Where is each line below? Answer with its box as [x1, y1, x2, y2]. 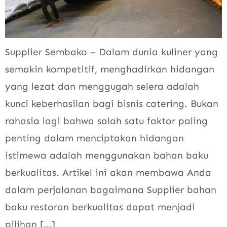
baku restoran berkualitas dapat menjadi [5, 201, 195, 213]
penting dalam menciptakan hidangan [5, 132, 184, 144]
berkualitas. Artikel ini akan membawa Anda [5, 167, 211, 179]
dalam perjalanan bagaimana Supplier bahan [5, 184, 216, 196]
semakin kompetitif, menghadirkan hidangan [5, 63, 214, 75]
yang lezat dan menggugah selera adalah [5, 81, 199, 93]
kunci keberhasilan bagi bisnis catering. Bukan [5, 98, 218, 110]
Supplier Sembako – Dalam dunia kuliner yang [5, 46, 218, 58]
